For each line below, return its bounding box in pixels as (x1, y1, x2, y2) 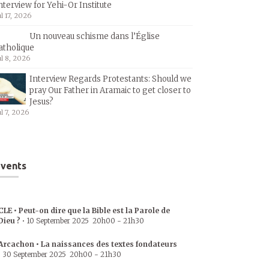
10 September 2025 (26, 216, 89, 225)
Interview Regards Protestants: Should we (29, 74, 192, 84)
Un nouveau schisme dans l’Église (29, 31, 160, 41)
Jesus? (29, 97, 53, 107)
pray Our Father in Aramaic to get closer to (29, 85, 191, 95)
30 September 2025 (2, 250, 66, 259)
